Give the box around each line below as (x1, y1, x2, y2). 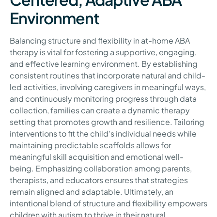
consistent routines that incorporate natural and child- (10, 70, 205, 81)
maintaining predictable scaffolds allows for (10, 140, 171, 151)
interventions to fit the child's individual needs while (10, 128, 197, 139)
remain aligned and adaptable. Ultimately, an (10, 186, 173, 197)
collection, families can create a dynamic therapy (10, 105, 190, 116)
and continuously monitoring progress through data (10, 93, 197, 104)
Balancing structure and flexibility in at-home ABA (10, 35, 190, 46)
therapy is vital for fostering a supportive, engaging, (10, 47, 197, 58)
